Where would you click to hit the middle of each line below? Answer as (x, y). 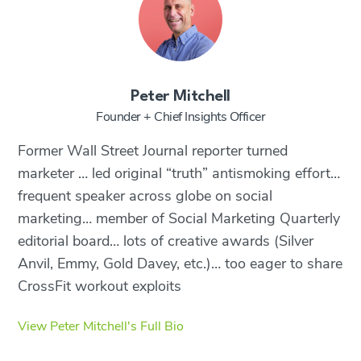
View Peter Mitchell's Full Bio (101, 326)
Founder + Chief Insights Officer (180, 116)
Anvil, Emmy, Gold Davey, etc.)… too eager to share (180, 263)
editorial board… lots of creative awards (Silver (166, 241)
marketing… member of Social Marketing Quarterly (179, 218)
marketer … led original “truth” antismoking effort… (179, 173)
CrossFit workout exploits (100, 286)
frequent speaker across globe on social (145, 195)
